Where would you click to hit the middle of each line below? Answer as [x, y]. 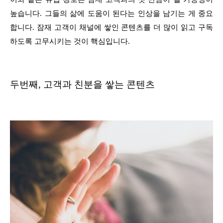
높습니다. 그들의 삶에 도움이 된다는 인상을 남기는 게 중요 [111, 13]
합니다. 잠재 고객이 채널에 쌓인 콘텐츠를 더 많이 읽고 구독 [111, 27]
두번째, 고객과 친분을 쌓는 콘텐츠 [82, 84]
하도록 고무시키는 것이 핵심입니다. [70, 41]
